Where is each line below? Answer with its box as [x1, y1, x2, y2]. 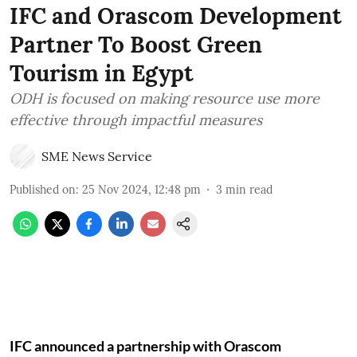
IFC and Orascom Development [10, 2, 342, 30]
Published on [10, 182, 76, 197]
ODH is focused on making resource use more [10, 89, 320, 108]
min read [226, 182, 273, 197]
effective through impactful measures [10, 111, 262, 129]
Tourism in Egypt [10, 59, 194, 88]
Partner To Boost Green [10, 30, 262, 59]
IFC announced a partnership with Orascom [10, 337, 281, 355]
